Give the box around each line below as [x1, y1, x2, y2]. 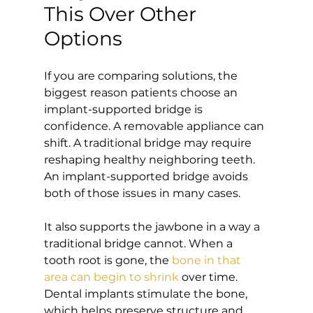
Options [43, 26, 122, 50]
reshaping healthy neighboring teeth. [43, 152, 258, 166]
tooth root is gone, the [43, 253, 172, 267]
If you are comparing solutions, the [43, 68, 240, 82]
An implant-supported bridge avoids [43, 169, 251, 183]
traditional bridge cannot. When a [43, 236, 235, 250]
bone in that [171, 253, 244, 267]
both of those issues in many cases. [43, 186, 240, 200]
